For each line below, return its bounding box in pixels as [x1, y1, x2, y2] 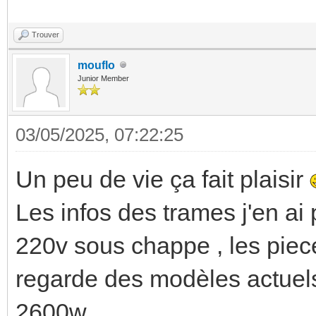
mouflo [78, 59, 115, 71]
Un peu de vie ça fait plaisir [16, 165, 310, 193]
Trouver [32, 30, 59, 39]
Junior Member [78, 73, 129, 83]
